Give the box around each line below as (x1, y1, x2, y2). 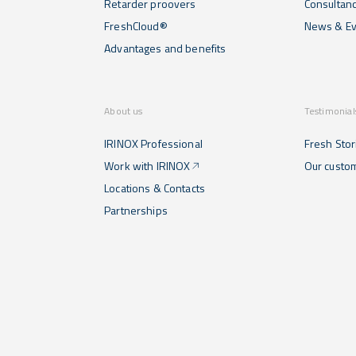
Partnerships (104, 202, 168, 219)
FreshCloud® (104, 17, 168, 34)
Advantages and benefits (104, 40, 226, 56)
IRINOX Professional (104, 135, 203, 152)
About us (104, 103, 143, 118)
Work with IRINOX (104, 157, 191, 174)
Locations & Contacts (104, 180, 205, 196)
